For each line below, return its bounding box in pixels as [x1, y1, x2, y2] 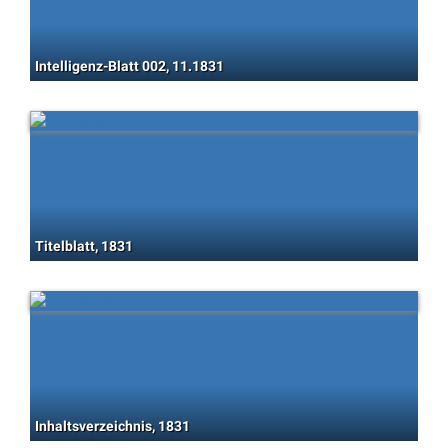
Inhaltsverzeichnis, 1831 [35, 418, 190, 434]
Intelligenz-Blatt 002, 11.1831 [35, 58, 224, 74]
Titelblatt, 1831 [35, 238, 133, 254]
